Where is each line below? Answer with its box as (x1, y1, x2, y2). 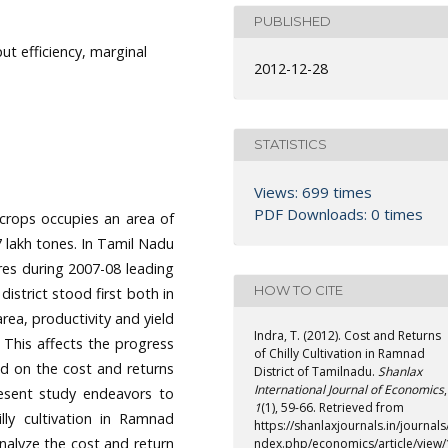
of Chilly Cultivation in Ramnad (254, 344, 425, 362)
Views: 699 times (254, 181, 372, 202)
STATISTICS (254, 136, 327, 153)
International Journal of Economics (254, 380, 444, 398)
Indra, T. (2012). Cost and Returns (254, 326, 441, 344)
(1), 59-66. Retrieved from (261, 398, 404, 416)
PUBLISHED (254, 13, 331, 30)
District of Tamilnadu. (254, 362, 378, 380)
